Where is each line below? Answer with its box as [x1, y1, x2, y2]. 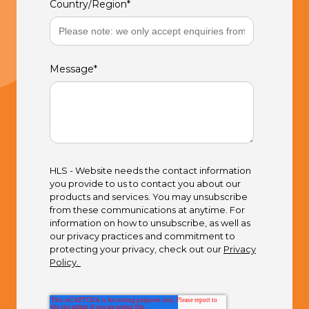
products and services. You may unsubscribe [50, 191, 248, 203]
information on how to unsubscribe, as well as [50, 217, 250, 229]
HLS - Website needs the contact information [50, 165, 251, 177]
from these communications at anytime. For [50, 204, 245, 216]
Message [50, 63, 94, 76]
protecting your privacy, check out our [50, 243, 223, 255]
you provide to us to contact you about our [50, 178, 241, 190]
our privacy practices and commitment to [50, 230, 235, 242]
